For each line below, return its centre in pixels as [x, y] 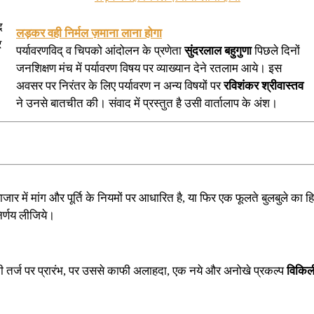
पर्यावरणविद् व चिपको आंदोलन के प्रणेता [100, 50]
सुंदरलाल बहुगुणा [218, 50]
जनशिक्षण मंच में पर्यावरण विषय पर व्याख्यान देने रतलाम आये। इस [149, 68]
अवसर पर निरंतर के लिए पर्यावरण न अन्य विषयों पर [120, 86]
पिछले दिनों [276, 50]
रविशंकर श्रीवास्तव [264, 86]
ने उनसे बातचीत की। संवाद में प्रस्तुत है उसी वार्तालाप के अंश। [147, 103]
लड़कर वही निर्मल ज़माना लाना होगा [89, 33]
